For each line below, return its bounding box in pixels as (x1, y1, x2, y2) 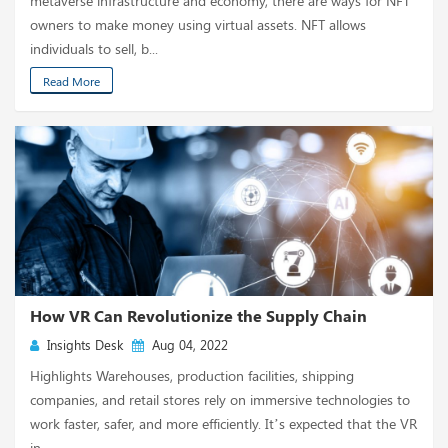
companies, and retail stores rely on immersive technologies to (30, 390, 410, 409)
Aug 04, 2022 (144, 336, 228, 353)
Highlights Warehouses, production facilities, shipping (30, 366, 354, 385)
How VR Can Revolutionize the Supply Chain (30, 305, 367, 326)
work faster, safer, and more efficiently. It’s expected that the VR (30, 414, 417, 433)
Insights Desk (39, 336, 123, 353)
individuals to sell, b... (30, 39, 158, 58)
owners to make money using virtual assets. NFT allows (30, 15, 366, 34)
